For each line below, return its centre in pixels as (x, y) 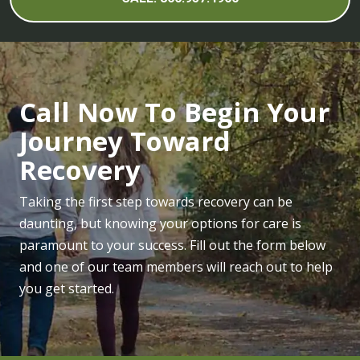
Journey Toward (125, 141)
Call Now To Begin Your (175, 112)
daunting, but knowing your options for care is (160, 223)
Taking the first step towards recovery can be (156, 202)
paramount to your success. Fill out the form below (172, 245)
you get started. (67, 288)
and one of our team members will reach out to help (176, 267)
